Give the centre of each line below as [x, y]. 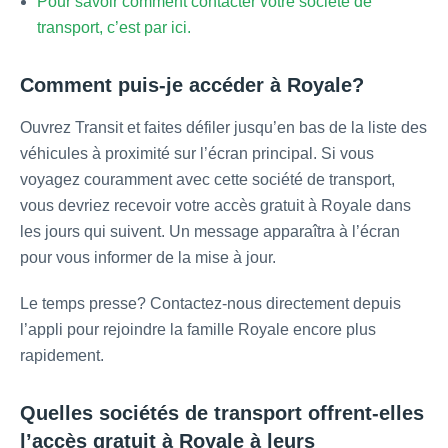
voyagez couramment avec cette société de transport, [207, 180]
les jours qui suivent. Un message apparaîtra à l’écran [210, 232]
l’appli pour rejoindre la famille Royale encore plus [198, 330]
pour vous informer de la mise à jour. [148, 258]
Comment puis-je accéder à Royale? [192, 85]
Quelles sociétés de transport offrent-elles [222, 413]
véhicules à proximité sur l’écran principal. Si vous [197, 154]
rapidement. [62, 356]
